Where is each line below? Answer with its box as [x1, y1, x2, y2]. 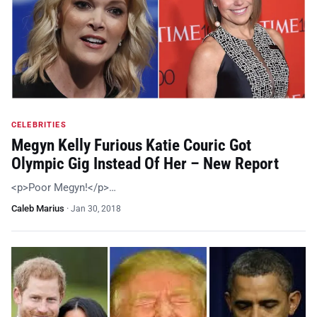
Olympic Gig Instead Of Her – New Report [11, 154, 279, 173]
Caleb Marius [11, 203, 64, 214]
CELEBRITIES [11, 120, 67, 129]
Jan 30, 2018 [71, 204, 121, 214]
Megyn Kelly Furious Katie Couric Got [11, 136, 251, 155]
